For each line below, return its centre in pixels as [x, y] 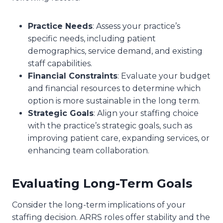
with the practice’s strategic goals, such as [110, 125]
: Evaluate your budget [164, 76]
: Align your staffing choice [146, 113]
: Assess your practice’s [136, 26]
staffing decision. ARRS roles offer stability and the [111, 217]
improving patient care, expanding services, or [119, 138]
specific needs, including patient [92, 38]
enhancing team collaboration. [89, 150]
